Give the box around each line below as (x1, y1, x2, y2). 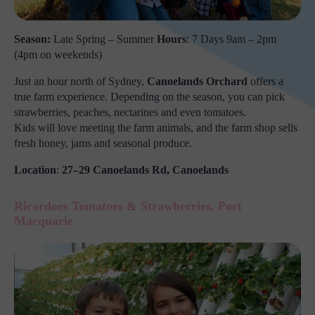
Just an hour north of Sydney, (14, 75, 147, 88)
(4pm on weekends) (14, 49, 102, 61)
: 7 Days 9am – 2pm (186, 33, 276, 46)
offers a (247, 75, 283, 88)
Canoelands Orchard (147, 75, 247, 88)
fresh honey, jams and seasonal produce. (14, 137, 192, 150)
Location (14, 164, 56, 176)
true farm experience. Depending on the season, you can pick (14, 91, 285, 103)
